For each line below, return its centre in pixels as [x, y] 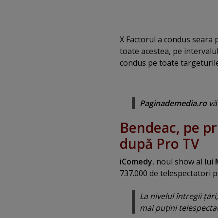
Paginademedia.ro [173, 103]
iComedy [136, 162]
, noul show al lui [184, 162]
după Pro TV [159, 144]
